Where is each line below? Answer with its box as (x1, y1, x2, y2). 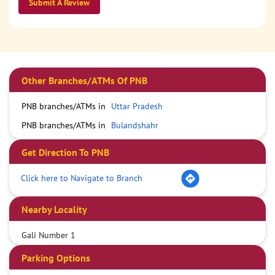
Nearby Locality (21, 203, 87, 216)
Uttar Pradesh (111, 101, 163, 112)
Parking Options (21, 252, 90, 265)
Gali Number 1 (21, 230, 76, 241)
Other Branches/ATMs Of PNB (21, 74, 147, 87)
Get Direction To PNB (21, 146, 109, 159)
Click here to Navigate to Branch (21, 172, 142, 184)
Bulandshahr (111, 120, 158, 131)
